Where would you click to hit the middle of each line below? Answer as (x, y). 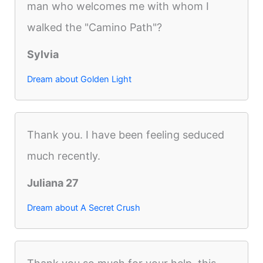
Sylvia (43, 54)
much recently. (64, 156)
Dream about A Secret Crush (84, 208)
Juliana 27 (53, 183)
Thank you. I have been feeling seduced (126, 134)
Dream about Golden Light (80, 79)
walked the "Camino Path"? (95, 27)
